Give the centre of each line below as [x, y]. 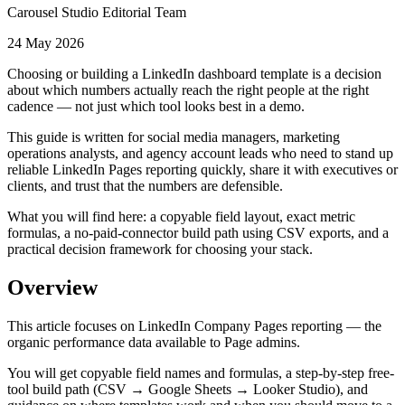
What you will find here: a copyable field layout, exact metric [181, 216]
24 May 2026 [46, 42]
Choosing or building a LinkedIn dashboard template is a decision [194, 73]
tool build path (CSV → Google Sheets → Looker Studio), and [188, 389]
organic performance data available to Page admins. [154, 342]
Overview [52, 287]
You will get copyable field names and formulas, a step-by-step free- [201, 372]
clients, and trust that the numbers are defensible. [145, 185]
